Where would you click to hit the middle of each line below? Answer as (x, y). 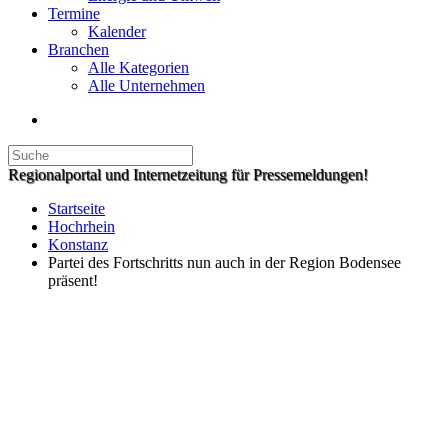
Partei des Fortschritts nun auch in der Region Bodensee (224, 262)
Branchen (78, 49)
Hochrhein (81, 226)
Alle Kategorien (138, 67)
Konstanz (78, 244)
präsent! (73, 280)
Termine (74, 13)
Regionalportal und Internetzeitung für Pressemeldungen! (188, 174)
